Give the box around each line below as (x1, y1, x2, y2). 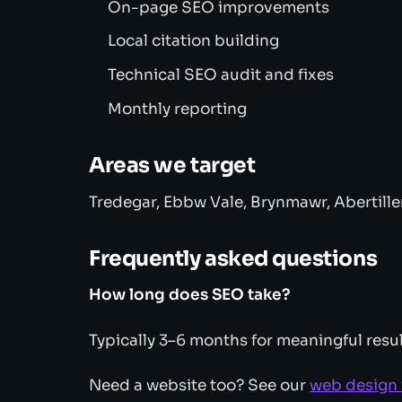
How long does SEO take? (89, 285, 292, 305)
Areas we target (89, 151, 256, 179)
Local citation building (108, 31, 280, 51)
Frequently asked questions (89, 244, 378, 272)
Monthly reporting (108, 99, 248, 118)
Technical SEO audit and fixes (108, 66, 335, 85)
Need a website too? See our (89, 375, 310, 395)
